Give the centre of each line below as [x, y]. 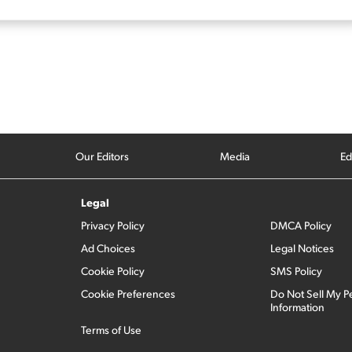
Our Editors [103, 156]
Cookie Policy [113, 271]
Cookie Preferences [128, 293]
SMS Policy [296, 271]
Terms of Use [112, 330]
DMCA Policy [301, 225]
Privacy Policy [113, 225]
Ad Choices [108, 248]
